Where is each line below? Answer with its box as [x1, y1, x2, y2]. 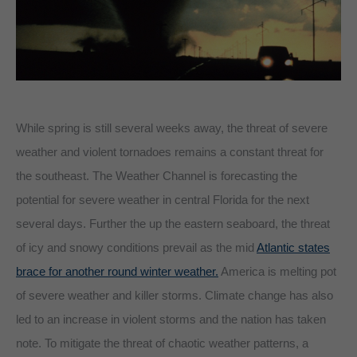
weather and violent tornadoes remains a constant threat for [16, 144, 324, 159]
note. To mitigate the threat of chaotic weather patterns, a [16, 335, 308, 350]
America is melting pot [218, 264, 336, 278]
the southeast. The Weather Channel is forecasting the [16, 168, 297, 182]
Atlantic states [257, 240, 330, 254]
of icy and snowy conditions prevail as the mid [16, 240, 257, 254]
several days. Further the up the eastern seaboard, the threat [16, 216, 330, 230]
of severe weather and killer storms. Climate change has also [16, 288, 333, 302]
